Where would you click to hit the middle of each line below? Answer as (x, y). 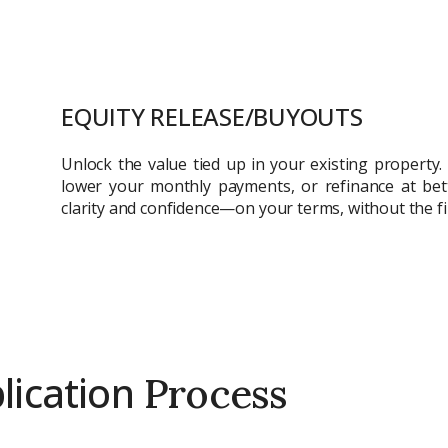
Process (210, 394)
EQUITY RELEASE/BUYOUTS (212, 117)
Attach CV (300, 90)
